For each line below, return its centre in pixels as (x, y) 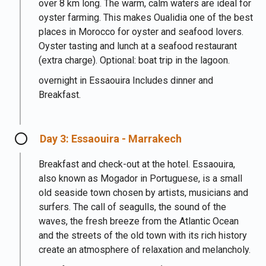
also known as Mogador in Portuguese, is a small (140, 178)
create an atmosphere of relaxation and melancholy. (145, 250)
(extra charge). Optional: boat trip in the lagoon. (134, 60)
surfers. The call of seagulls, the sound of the (132, 207)
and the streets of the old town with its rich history (143, 235)
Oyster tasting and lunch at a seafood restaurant (138, 46)
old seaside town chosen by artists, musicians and (143, 193)
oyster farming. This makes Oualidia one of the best (146, 18)
